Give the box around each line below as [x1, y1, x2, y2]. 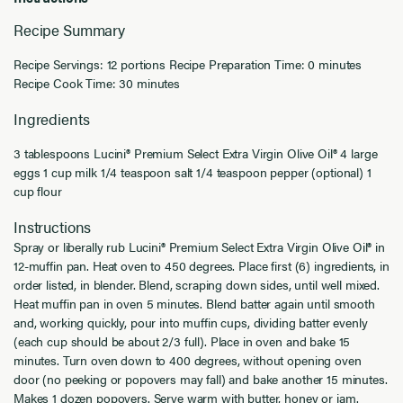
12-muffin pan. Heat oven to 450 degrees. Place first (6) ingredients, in [13, 256, 390, 275]
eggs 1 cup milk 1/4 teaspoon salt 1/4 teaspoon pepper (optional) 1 [13, 163, 372, 182]
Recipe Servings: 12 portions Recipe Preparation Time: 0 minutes [13, 55, 363, 74]
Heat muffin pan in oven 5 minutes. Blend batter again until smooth [13, 294, 375, 313]
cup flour [13, 182, 62, 201]
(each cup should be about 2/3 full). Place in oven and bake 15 [13, 332, 351, 351]
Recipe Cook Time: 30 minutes [13, 74, 181, 93]
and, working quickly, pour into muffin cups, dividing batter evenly [13, 313, 368, 332]
